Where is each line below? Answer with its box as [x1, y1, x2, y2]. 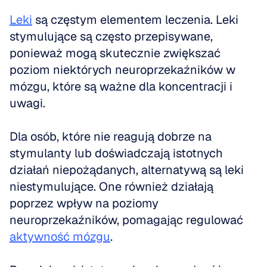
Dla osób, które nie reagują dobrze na [10, 129, 212, 144]
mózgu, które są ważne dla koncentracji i [10, 79, 232, 94]
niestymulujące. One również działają [10, 179, 213, 194]
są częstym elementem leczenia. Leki [32, 12, 238, 27]
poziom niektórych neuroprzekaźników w [10, 62, 235, 77]
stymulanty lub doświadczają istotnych [10, 145, 223, 161]
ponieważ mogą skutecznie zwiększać [10, 45, 221, 61]
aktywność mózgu [10, 229, 110, 244]
